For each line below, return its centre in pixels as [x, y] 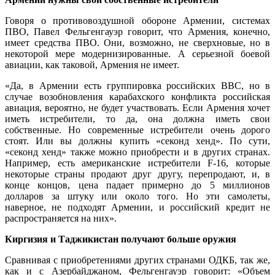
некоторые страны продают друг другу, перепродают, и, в [137, 174]
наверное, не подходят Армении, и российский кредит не [137, 207]
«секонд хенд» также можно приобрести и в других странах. [137, 152]
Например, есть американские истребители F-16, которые [137, 163]
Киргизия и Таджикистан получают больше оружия [121, 239]
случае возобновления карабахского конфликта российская [137, 96]
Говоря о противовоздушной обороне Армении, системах [137, 20]
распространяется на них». [61, 218]
